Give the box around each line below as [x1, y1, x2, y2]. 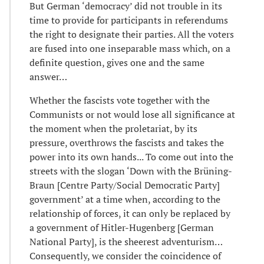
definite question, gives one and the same [29, 56, 204, 70]
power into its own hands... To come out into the [29, 150, 233, 164]
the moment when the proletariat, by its [29, 122, 197, 136]
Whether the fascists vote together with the [29, 94, 210, 107]
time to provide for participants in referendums [29, 14, 228, 27]
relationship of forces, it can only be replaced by [29, 207, 230, 220]
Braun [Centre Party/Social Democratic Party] [29, 179, 220, 192]
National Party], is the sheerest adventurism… [29, 235, 222, 249]
